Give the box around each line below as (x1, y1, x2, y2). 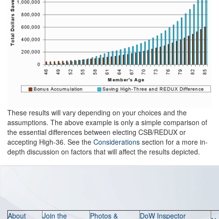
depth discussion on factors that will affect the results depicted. (7, 147, 200, 156)
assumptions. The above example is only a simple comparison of (7, 117, 207, 127)
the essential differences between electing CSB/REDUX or (7, 127, 186, 137)
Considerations (93, 137, 140, 147)
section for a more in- (140, 137, 208, 147)
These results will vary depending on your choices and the (7, 108, 187, 117)
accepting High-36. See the (7, 137, 93, 147)
